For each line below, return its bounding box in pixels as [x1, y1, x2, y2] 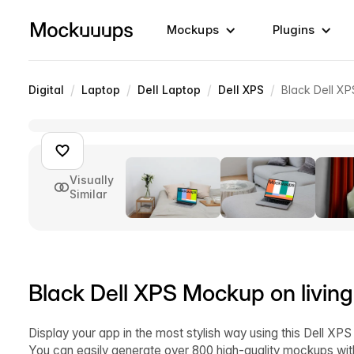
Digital [28, 83, 64, 96]
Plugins [272, 22, 315, 37]
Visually [70, 173, 114, 187]
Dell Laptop [137, 83, 201, 96]
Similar [70, 187, 107, 201]
